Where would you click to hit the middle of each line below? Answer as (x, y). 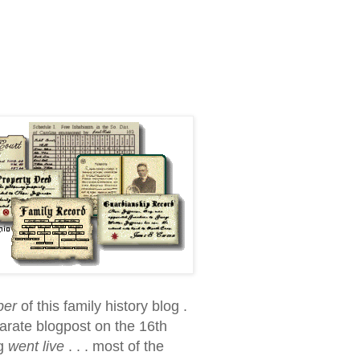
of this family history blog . (102, 307)
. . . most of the (114, 347)
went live (36, 347)
